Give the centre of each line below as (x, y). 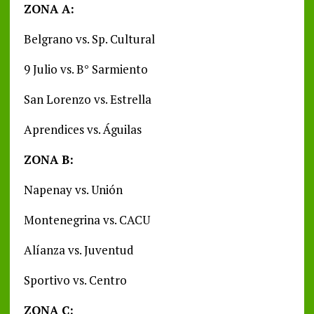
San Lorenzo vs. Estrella (87, 100)
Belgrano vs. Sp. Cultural (89, 39)
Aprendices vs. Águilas (82, 130)
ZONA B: (48, 160)
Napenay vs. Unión (73, 190)
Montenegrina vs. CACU (87, 220)
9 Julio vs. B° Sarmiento (86, 69)
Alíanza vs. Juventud (78, 250)
